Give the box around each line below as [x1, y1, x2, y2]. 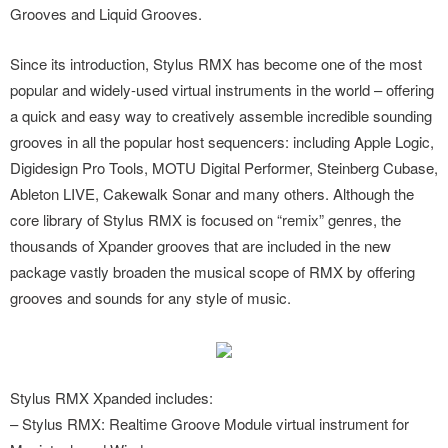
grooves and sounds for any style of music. [10, 287, 291, 308]
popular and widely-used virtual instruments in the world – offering [10, 79, 434, 100]
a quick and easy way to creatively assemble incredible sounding [10, 105, 432, 126]
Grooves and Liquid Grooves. [10, 3, 202, 24]
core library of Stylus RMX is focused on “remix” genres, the [10, 209, 401, 230]
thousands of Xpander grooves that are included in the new [10, 235, 391, 256]
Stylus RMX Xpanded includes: [10, 387, 213, 408]
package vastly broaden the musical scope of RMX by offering [10, 261, 415, 282]
